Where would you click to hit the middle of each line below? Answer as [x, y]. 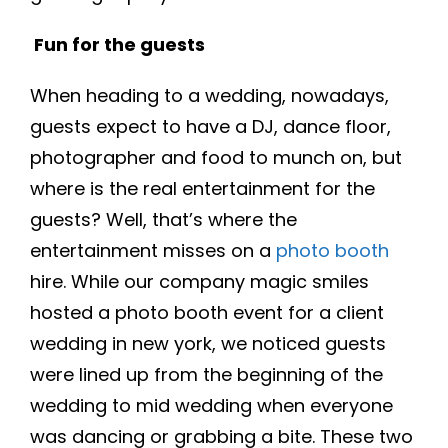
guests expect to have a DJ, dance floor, [210, 126]
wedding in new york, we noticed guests [208, 343]
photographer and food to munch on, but [216, 157]
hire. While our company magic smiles [202, 281]
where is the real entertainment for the [202, 188]
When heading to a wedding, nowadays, [209, 95]
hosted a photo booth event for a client [207, 312]
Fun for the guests [119, 44]
